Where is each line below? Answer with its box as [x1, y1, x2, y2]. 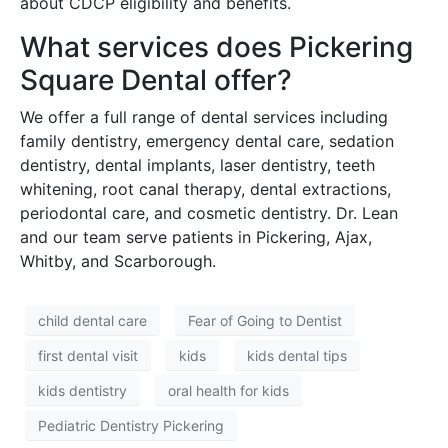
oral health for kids [168, 381, 289, 399]
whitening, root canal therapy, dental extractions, [20, 179, 391, 200]
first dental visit [38, 346, 138, 364]
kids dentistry [38, 381, 127, 399]
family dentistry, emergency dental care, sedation [20, 131, 394, 152]
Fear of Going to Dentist [188, 311, 342, 329]
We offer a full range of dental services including [20, 107, 388, 128]
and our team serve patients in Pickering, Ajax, [20, 227, 372, 248]
